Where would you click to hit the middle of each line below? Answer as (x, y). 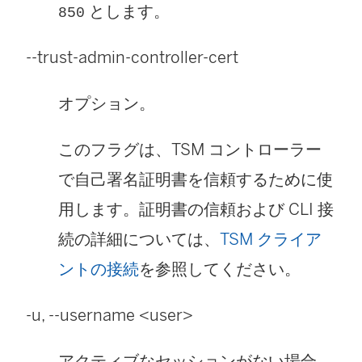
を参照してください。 (220, 269)
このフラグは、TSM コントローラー (190, 150)
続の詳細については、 (139, 240)
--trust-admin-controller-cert (132, 58)
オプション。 (107, 104)
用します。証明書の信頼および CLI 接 (196, 210)
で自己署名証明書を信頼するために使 (196, 180)
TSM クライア (271, 240)
